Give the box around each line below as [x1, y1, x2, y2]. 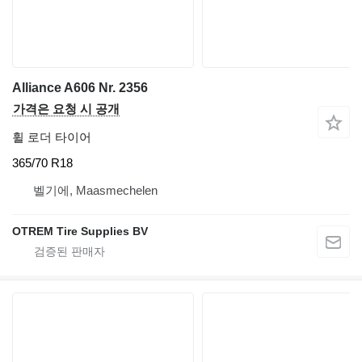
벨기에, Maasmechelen [33, 183, 158, 197]
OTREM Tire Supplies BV [12, 224, 148, 238]
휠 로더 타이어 [12, 130, 91, 145]
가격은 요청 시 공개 [13, 102, 120, 116]
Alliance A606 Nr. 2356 [12, 81, 148, 95]
